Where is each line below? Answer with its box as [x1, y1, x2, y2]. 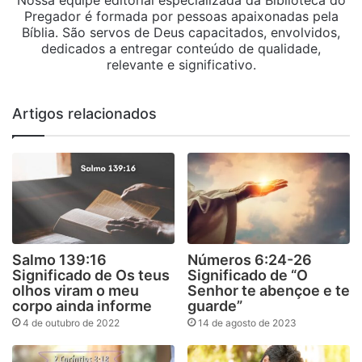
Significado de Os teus [12, 267, 170, 284]
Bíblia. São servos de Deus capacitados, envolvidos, [22, 23, 340, 40]
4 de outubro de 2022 [23, 317, 120, 330]
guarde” [187, 297, 242, 315]
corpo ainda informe [12, 297, 152, 315]
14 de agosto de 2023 [198, 317, 297, 330]
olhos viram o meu [12, 282, 139, 300]
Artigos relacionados [12, 104, 157, 122]
